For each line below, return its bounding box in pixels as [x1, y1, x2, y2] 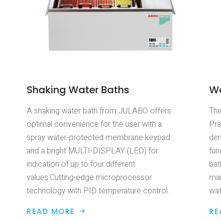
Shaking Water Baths [27, 82, 129, 97]
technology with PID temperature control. [27, 184, 169, 197]
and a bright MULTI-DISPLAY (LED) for [27, 145, 158, 157]
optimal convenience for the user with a [27, 118, 162, 130]
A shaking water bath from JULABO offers [27, 105, 171, 117]
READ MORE [27, 206, 75, 217]
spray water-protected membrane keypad [27, 131, 170, 144]
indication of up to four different [27, 158, 135, 170]
